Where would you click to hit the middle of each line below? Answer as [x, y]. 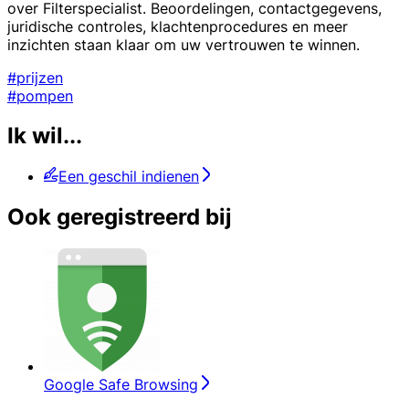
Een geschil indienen [129, 177]
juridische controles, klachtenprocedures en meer [178, 26]
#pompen [40, 95]
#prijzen [35, 77]
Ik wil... [45, 136]
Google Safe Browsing [121, 385]
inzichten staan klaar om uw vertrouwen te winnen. [184, 44]
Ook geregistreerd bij [120, 217]
